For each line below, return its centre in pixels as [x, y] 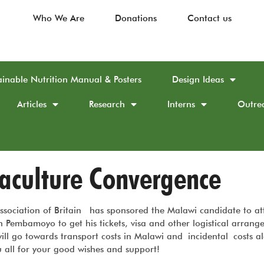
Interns [181, 104]
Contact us [209, 18]
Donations [136, 18]
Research [107, 104]
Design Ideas [198, 80]
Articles [32, 104]
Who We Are [58, 18]
